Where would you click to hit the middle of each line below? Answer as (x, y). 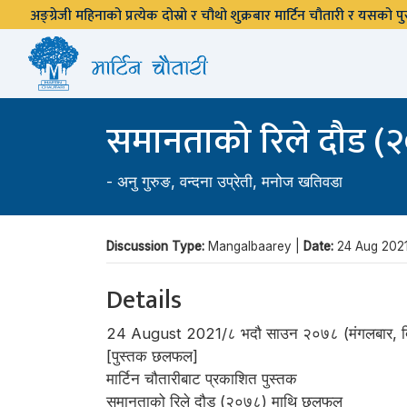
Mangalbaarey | (256, 246)
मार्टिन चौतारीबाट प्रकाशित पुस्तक (202, 379)
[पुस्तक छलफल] (152, 356)
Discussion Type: (157, 246)
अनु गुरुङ (144, 182)
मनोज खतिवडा (302, 182)
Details (144, 300)
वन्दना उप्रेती (216, 182)
